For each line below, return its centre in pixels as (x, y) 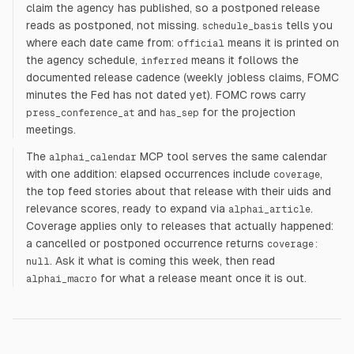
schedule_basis (243, 26)
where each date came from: (100, 43)
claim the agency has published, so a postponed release (173, 8)
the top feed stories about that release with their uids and (179, 191)
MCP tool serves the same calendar (232, 156)
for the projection (247, 112)
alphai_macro (62, 279)
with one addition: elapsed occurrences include (148, 174)
